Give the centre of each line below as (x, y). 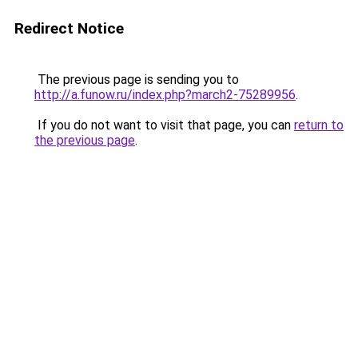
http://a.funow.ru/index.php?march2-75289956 (165, 95)
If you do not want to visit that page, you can (164, 125)
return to (319, 125)
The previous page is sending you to (137, 80)
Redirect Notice (69, 28)
